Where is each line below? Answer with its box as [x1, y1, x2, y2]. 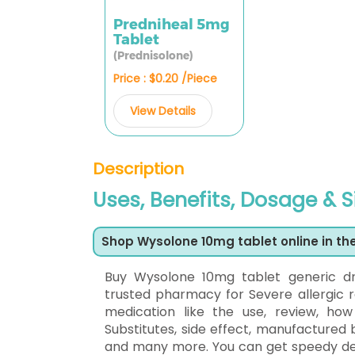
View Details [130, 103, 196, 119]
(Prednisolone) [113, 49, 193, 62]
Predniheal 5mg [113, 16, 230, 33]
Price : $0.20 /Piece [113, 71, 217, 86]
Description [93, 158, 184, 180]
